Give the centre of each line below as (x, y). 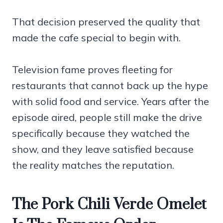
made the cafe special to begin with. (96, 37)
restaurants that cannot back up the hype (110, 85)
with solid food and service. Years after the (111, 101)
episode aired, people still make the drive (107, 117)
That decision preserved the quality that (106, 21)
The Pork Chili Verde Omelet (109, 204)
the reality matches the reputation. (93, 165)
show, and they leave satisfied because (103, 149)
